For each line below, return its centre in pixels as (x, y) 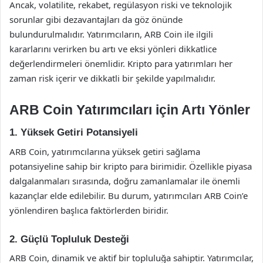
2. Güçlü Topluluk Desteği (69, 239)
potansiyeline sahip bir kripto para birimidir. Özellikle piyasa (131, 166)
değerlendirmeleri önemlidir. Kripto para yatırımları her (121, 63)
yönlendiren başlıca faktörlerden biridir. (89, 210)
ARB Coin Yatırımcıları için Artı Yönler (130, 109)
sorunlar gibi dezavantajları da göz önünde (96, 19)
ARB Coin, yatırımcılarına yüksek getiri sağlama (105, 151)
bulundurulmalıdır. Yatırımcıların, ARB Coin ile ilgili (111, 34)
